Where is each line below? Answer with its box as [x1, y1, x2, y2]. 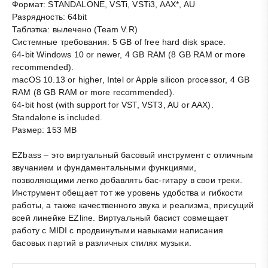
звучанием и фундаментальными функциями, [12, 163, 197, 173]
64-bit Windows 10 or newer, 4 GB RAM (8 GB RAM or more [12, 50, 246, 60]
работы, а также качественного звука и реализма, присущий [12, 200, 254, 211]
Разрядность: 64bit [12, 12, 87, 22]
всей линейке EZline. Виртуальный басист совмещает [12, 213, 229, 223]
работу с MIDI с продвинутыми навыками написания [12, 226, 223, 236]
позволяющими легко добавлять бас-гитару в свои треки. [12, 175, 242, 185]
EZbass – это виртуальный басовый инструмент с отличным [12, 150, 254, 160]
